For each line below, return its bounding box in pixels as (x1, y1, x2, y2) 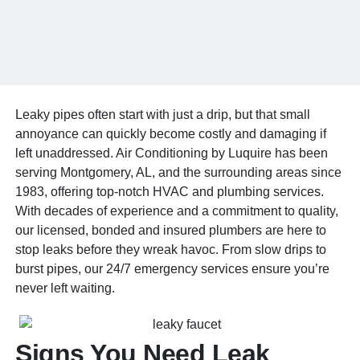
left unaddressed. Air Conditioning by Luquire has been (15, 146, 329, 160)
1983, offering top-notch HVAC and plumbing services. (15, 185, 325, 198)
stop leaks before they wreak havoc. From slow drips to (15, 243, 327, 256)
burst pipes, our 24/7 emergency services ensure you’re (15, 262, 330, 276)
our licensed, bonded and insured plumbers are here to (15, 223, 327, 237)
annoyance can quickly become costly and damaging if (15, 127, 327, 141)
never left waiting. (15, 281, 116, 295)
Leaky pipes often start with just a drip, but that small (15, 108, 311, 121)
